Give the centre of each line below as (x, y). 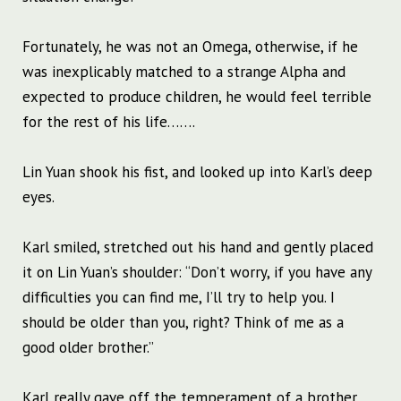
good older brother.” (88, 348)
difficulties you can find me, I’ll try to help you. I (179, 298)
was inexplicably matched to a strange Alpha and (184, 72)
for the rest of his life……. (109, 122)
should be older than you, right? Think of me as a (183, 323)
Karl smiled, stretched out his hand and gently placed (198, 247)
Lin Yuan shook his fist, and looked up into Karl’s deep (197, 172)
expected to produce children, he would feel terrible (197, 97)
